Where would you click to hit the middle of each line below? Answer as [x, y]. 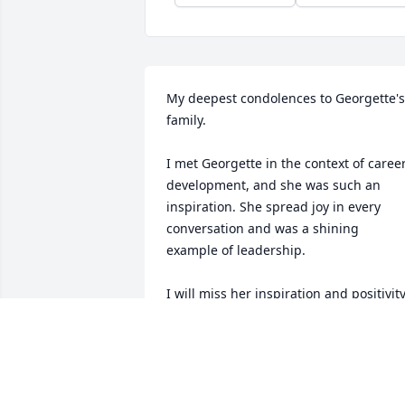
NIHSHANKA [205, 335]
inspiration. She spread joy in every [273, 207]
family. [186, 120]
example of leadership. [238, 250]
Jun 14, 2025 [203, 353]
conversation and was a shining [263, 229]
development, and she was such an [273, 185]
